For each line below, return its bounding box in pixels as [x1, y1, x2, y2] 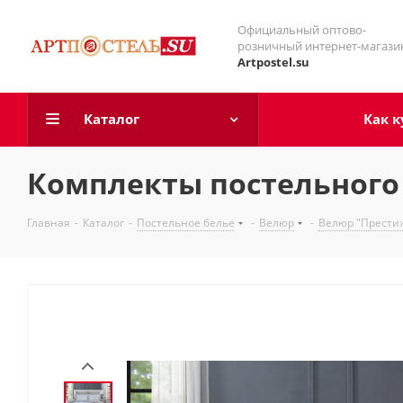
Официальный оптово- [237, 22, 366, 38]
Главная [27, 215, 70, 230]
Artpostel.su [237, 54, 309, 70]
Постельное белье [137, 215, 235, 230]
